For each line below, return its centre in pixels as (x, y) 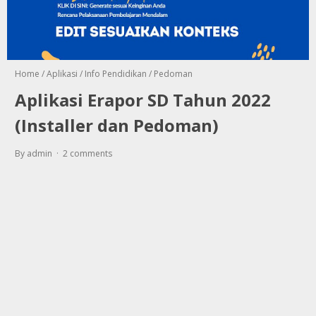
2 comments (87, 153)
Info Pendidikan (116, 73)
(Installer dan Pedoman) (117, 125)
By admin (35, 153)
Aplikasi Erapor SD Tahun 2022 (143, 99)
